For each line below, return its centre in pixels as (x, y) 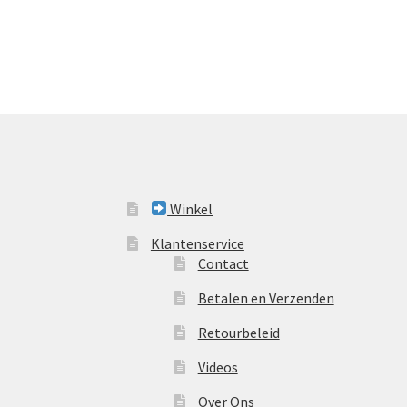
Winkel (190, 208)
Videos (218, 367)
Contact (223, 263)
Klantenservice (197, 243)
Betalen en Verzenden (266, 298)
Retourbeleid (238, 332)
